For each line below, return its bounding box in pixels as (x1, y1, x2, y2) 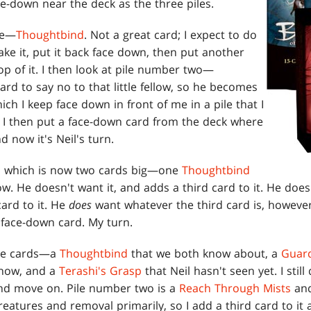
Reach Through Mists (179, 280, 291, 296)
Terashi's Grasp (59, 263, 142, 279)
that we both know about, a (128, 246, 281, 262)
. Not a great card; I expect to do (84, 27, 257, 43)
